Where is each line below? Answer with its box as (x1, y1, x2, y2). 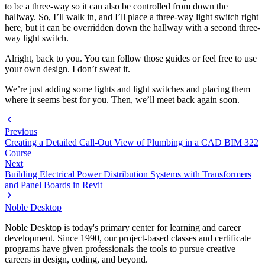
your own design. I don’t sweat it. (5, 63, 130, 74)
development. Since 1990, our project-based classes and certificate (5, 232, 251, 243)
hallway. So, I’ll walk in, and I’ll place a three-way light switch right (5, 11, 258, 22)
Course (5, 147, 31, 158)
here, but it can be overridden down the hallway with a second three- (5, 22, 260, 33)
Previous (5, 126, 37, 137)
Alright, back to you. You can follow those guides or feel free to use (5, 53, 257, 63)
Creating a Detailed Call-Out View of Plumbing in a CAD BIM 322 (5, 137, 258, 147)
